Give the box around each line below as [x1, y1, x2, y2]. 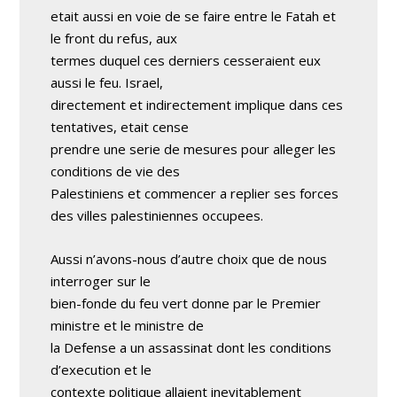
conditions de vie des [51, 162, 181, 180]
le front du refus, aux [51, 29, 178, 47]
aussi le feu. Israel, [51, 74, 164, 91]
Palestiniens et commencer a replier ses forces [51, 184, 339, 202]
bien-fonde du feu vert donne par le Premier [51, 294, 322, 312]
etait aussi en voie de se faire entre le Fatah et [51, 7, 337, 25]
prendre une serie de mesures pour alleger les [51, 140, 337, 158]
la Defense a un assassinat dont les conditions [51, 339, 332, 356]
